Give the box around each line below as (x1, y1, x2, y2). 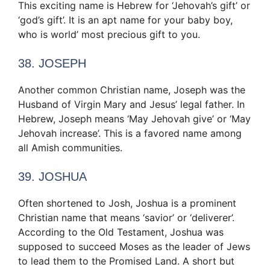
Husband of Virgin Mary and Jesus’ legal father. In (18, 98, 245, 110)
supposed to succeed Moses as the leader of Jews (18, 240, 250, 253)
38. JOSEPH (18, 56, 86, 70)
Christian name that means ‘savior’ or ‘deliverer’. (18, 211, 234, 224)
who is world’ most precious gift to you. (18, 28, 200, 40)
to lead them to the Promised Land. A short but (18, 254, 234, 267)
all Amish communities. (18, 141, 122, 154)
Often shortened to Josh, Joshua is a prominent (18, 196, 236, 209)
